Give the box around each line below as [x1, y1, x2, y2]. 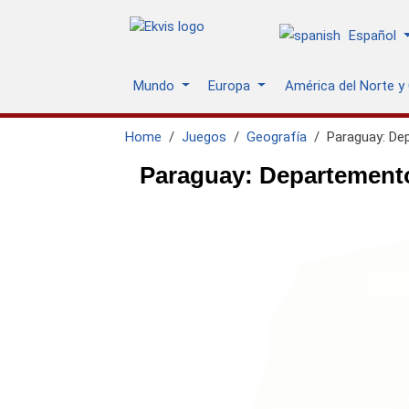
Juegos [182, 129, 226, 145]
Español [349, 27, 396, 45]
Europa [208, 78, 254, 94]
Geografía [246, 129, 307, 145]
